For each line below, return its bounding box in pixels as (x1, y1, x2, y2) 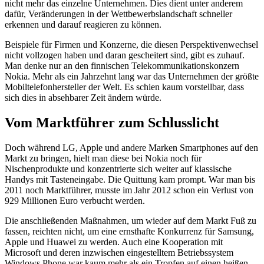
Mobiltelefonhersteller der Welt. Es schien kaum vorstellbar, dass (5, 82, 244, 93)
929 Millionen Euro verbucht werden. (5, 196, 145, 206)
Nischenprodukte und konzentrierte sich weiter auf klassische (5, 164, 232, 174)
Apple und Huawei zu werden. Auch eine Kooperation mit (5, 237, 223, 247)
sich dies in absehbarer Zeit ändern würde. (5, 93, 161, 103)
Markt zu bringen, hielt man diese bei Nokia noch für (5, 153, 202, 164)
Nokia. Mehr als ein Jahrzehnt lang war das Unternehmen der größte (5, 71, 259, 82)
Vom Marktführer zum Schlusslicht (5, 115, 219, 131)
